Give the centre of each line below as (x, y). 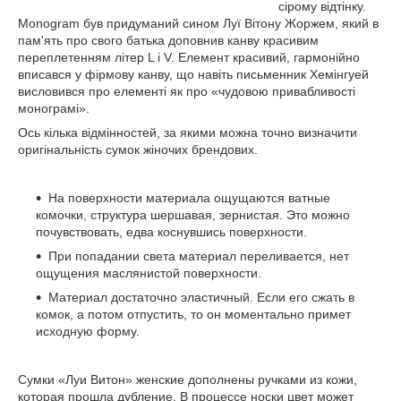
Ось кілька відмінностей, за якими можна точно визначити (188, 133)
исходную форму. (90, 332)
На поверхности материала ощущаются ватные (189, 198)
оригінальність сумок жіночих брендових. (138, 150)
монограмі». (54, 109)
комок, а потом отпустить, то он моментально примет (193, 315)
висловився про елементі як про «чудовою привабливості (187, 92)
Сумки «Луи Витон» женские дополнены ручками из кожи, (188, 380)
